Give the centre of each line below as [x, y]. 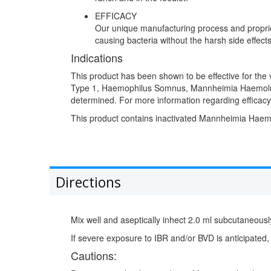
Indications [97, 58]
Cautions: [94, 256]
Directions [88, 182]
